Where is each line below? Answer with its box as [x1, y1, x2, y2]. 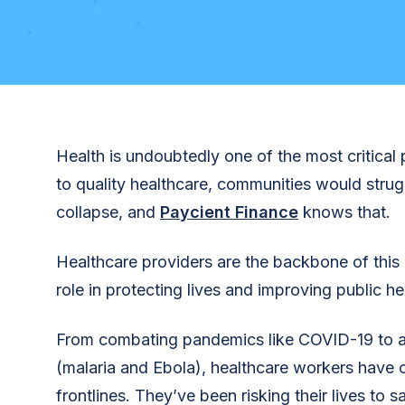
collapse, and [56, 202, 160, 221]
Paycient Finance [160, 202, 298, 221]
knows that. [298, 202, 391, 221]
